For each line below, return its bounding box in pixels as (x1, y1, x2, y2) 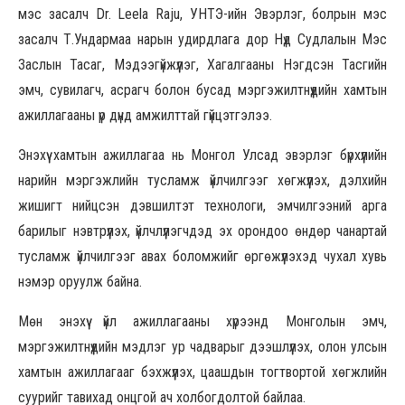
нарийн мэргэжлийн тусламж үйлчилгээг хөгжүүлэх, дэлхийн (18, 172, 387, 190)
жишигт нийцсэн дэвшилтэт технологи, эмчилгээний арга (18, 197, 387, 215)
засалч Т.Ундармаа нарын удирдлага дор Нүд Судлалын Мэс (18, 31, 387, 49)
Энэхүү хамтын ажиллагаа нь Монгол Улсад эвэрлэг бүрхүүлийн (18, 146, 387, 165)
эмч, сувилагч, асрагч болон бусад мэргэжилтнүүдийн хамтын (18, 81, 387, 99)
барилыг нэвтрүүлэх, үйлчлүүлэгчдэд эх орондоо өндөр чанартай (18, 222, 387, 240)
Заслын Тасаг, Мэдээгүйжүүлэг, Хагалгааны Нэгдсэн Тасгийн (18, 56, 387, 74)
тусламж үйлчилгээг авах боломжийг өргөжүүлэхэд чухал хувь (18, 248, 387, 266)
